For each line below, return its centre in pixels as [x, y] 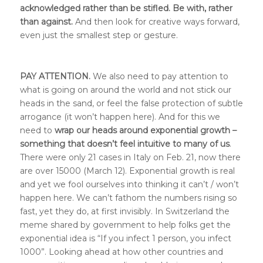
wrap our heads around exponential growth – [145, 130]
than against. [46, 22]
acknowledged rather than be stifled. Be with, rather [126, 8]
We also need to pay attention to [159, 76]
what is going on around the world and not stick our [125, 90]
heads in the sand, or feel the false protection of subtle [131, 103]
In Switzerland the [192, 211]
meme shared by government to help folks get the [125, 225]
